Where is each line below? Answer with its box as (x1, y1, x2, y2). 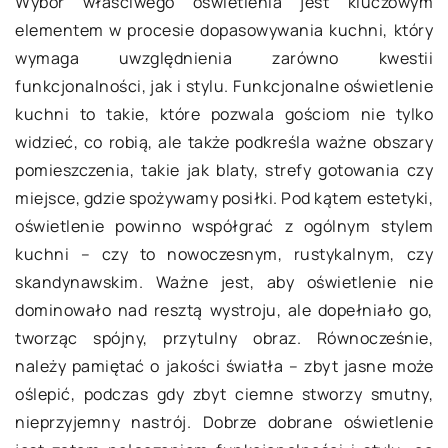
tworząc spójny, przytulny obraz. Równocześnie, (15, 327, 433, 350)
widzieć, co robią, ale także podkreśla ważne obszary (15, 131, 433, 154)
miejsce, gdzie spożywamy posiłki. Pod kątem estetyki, (15, 187, 433, 210)
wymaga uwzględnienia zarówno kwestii (15, 47, 433, 70)
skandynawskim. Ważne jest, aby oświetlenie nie (15, 271, 433, 294)
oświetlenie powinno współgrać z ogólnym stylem (15, 215, 433, 238)
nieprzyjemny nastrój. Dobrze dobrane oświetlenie (15, 411, 433, 434)
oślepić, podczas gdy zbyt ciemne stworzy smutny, (15, 383, 433, 406)
